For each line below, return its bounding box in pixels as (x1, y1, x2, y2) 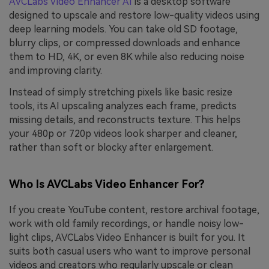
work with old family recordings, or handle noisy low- (9, 218, 244, 230)
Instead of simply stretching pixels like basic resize (9, 86, 232, 98)
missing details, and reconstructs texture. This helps (9, 113, 241, 125)
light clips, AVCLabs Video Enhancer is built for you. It (9, 232, 245, 244)
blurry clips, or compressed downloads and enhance (9, 37, 240, 49)
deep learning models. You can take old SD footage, (9, 23, 238, 35)
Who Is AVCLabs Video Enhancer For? (9, 177, 205, 190)
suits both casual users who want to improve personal (9, 246, 250, 258)
